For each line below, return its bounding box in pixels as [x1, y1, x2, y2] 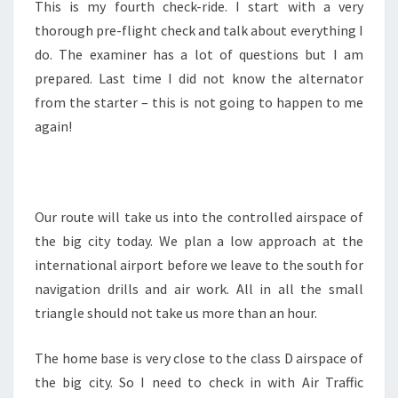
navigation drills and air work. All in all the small [35, 280, 363, 298]
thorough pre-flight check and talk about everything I [35, 21, 363, 39]
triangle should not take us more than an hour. [35, 304, 317, 322]
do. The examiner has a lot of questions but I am [35, 45, 363, 63]
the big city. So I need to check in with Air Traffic [35, 373, 363, 391]
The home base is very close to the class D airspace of [35, 349, 363, 367]
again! [35, 117, 72, 135]
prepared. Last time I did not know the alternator [35, 69, 363, 87]
